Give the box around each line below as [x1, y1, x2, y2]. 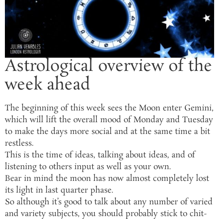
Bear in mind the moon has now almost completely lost [5, 173, 209, 184]
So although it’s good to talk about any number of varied [5, 196, 213, 208]
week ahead [5, 74, 90, 96]
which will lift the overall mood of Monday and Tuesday [5, 114, 213, 126]
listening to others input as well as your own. [5, 161, 171, 173]
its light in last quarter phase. [5, 184, 113, 196]
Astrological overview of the [5, 55, 212, 78]
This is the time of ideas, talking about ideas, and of [5, 149, 195, 161]
